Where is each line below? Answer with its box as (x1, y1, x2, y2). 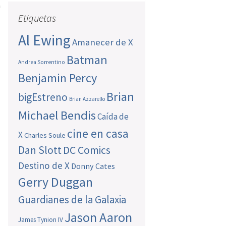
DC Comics (63, 143, 111, 157)
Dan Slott (18, 143, 62, 157)
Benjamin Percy (18, 70, 97, 86)
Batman (67, 52, 108, 68)
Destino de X (18, 159, 70, 172)
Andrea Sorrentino (18, 59, 66, 66)
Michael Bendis (18, 107, 96, 124)
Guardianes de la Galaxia (18, 193, 127, 207)
